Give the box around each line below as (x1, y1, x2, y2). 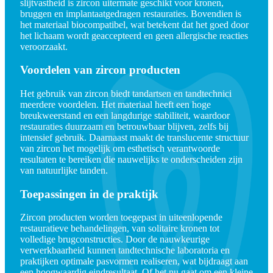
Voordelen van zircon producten (20, 63, 180, 77)
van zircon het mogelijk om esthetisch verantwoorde (20, 143, 220, 154)
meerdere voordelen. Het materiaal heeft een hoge (20, 99, 211, 110)
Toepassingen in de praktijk (20, 187, 158, 200)
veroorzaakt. (20, 41, 68, 52)
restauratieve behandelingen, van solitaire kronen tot (20, 223, 219, 234)
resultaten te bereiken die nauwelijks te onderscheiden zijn (20, 154, 243, 165)
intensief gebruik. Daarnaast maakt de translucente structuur (20, 132, 249, 143)
